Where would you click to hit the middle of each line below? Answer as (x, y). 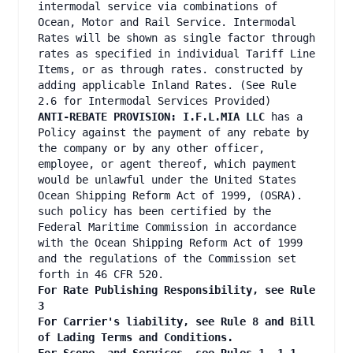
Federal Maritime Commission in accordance (167, 227)
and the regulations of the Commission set (167, 258)
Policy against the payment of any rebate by (173, 132)
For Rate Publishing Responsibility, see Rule (176, 290)
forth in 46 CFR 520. (101, 274)
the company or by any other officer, (151, 148)
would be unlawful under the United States (167, 180)
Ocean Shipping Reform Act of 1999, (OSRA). (170, 195)
